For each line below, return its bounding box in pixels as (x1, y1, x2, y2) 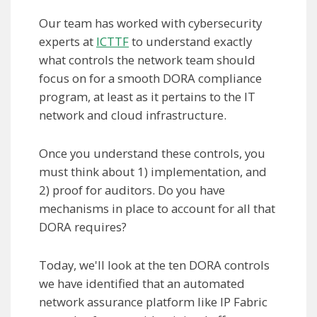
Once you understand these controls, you (39, 145, 265, 162)
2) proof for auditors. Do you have (39, 182, 225, 199)
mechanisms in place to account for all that (39, 200, 275, 217)
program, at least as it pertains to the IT (39, 88, 255, 105)
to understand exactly (129, 33, 252, 50)
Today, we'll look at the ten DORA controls (39, 257, 270, 274)
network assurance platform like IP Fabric (39, 294, 267, 311)
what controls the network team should (39, 52, 255, 69)
